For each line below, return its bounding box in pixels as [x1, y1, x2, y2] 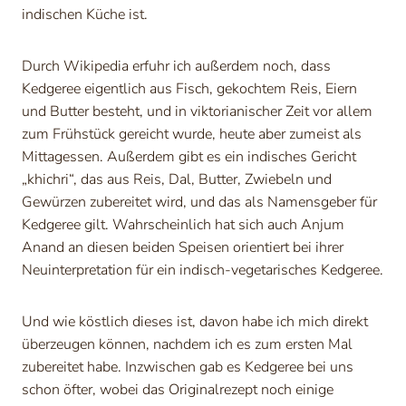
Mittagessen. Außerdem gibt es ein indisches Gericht [22, 147, 356, 168]
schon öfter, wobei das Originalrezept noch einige [22, 380, 333, 401]
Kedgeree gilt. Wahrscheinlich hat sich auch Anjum [22, 215, 344, 236]
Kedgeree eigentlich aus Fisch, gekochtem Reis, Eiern [22, 79, 357, 100]
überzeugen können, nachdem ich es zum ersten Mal [22, 334, 353, 355]
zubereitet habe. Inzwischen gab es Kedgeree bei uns [22, 357, 353, 378]
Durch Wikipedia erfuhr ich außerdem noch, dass [22, 56, 331, 77]
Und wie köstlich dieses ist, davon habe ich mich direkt [22, 312, 368, 333]
